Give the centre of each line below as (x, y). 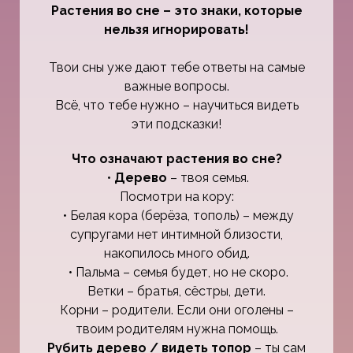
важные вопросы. (176, 86)
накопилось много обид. (176, 253)
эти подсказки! (176, 124)
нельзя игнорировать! (176, 29)
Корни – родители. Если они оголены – (176, 310)
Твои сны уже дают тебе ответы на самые (176, 67)
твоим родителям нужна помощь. (176, 329)
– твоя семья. (208, 177)
